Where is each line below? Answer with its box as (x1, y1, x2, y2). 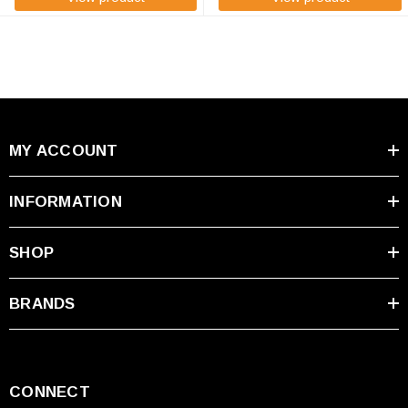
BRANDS (9, 294, 76, 312)
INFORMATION (9, 192, 122, 210)
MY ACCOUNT (9, 141, 118, 159)
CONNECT (9, 382, 90, 401)
